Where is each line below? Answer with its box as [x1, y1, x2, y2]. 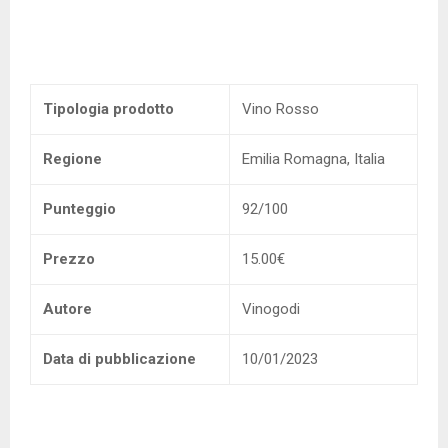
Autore [43, 300, 92, 318]
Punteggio [43, 200, 116, 218]
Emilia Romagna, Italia [242, 150, 385, 168]
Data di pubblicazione [43, 350, 196, 368]
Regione [43, 150, 102, 168]
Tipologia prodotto [43, 100, 174, 118]
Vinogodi [242, 300, 300, 318]
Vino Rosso [242, 100, 319, 118]
